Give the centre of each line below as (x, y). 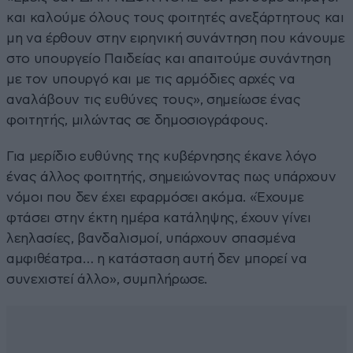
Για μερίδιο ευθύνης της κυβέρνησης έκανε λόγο (162, 156)
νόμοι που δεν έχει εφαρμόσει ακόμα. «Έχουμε (155, 197)
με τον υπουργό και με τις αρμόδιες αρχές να (151, 79)
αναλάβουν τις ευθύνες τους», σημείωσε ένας (154, 99)
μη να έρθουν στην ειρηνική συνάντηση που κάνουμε (176, 38)
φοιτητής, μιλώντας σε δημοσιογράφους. (137, 120)
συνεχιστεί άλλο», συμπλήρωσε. (107, 279)
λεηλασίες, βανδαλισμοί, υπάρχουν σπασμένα (152, 238)
